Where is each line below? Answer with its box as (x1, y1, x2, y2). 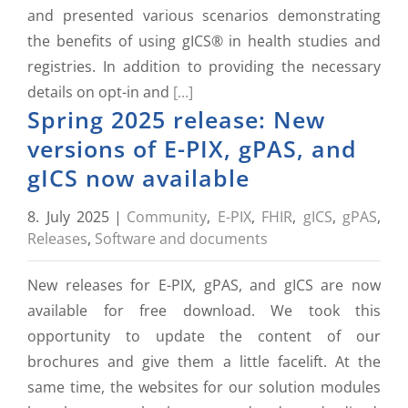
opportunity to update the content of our (27, 326, 381, 346)
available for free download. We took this (27, 301, 381, 321)
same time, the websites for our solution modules (27, 377, 381, 397)
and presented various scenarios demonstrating (27, 5, 381, 25)
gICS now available (27, 162, 250, 193)
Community (127, 207, 207, 227)
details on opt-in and (27, 82, 173, 102)
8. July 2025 (27, 207, 109, 227)
